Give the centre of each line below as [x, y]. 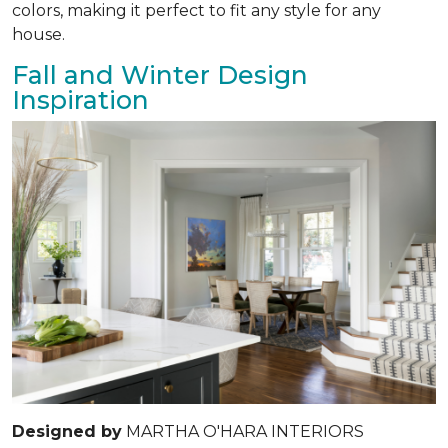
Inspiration [80, 99]
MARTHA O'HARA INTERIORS [243, 431]
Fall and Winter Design [160, 74]
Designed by [67, 431]
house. [38, 34]
